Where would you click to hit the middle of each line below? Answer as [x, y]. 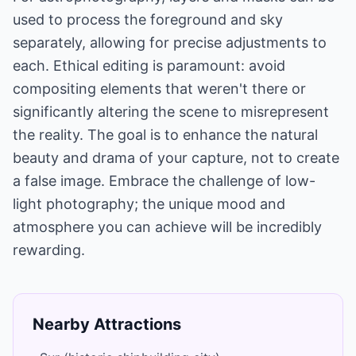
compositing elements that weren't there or [159, 89]
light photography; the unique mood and [149, 204]
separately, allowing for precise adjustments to [170, 43]
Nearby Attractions [107, 324]
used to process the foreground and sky [148, 19]
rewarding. [49, 250]
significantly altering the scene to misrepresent [171, 112]
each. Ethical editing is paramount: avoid [149, 66]
